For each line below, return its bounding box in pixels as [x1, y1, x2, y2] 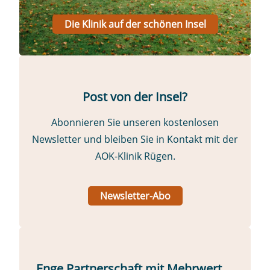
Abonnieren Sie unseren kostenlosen [51, 115, 219, 129]
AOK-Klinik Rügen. [95, 149, 175, 163]
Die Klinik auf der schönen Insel [64, 17, 206, 31]
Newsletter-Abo [99, 189, 171, 202]
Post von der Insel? [83, 88, 187, 105]
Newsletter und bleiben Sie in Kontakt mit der [32, 132, 238, 146]
